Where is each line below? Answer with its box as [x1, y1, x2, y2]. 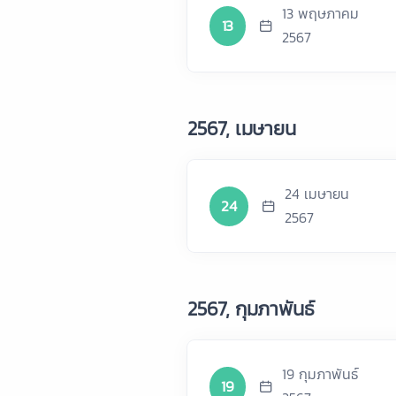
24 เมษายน [285, 183, 350, 204]
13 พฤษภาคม [281, 3, 359, 24]
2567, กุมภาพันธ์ [187, 294, 315, 324]
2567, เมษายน [187, 114, 296, 143]
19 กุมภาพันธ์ [281, 363, 359, 385]
